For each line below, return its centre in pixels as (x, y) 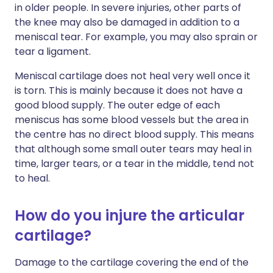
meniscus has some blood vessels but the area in (132, 120)
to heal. (32, 178)
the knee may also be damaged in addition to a (127, 22)
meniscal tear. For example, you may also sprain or (136, 37)
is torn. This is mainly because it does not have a (129, 90)
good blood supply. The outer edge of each (117, 105)
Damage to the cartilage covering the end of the (132, 262)
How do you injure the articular (129, 215)
